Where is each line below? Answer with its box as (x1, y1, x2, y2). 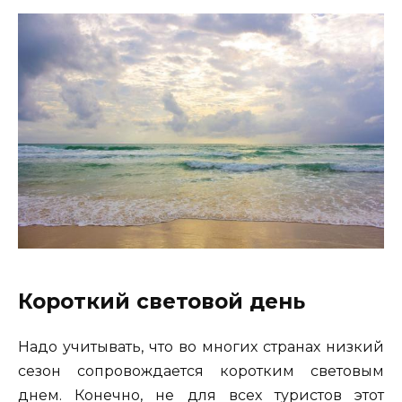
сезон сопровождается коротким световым (18, 362, 384, 380)
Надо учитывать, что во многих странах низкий (18, 337, 384, 355)
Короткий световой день (18, 288, 305, 314)
